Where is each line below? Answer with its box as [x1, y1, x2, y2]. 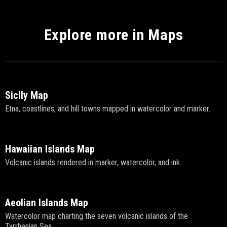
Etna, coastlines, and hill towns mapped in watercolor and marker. [5, 104, 210, 114]
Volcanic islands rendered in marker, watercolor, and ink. [5, 158, 181, 168]
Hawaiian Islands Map [5, 143, 95, 156]
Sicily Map [5, 89, 48, 102]
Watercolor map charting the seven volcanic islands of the [5, 211, 188, 221]
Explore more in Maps [44, 26, 183, 44]
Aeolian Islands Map [5, 197, 88, 209]
